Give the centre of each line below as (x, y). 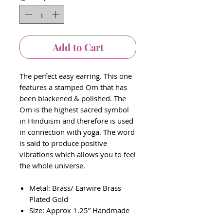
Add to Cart (78, 47)
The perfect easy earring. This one (76, 76)
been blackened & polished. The (73, 98)
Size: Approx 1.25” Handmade (79, 210)
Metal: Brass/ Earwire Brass (75, 188)
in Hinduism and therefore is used (76, 120)
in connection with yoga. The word (77, 132)
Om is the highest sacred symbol (74, 109)
